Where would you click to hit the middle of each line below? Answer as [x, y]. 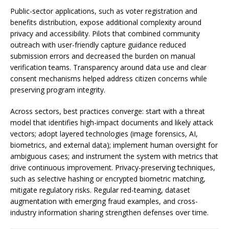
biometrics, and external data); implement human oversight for [114, 145]
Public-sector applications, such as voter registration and [104, 11]
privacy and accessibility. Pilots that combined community [105, 33]
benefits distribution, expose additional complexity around [106, 22]
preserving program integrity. [58, 90]
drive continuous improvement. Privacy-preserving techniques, [113, 167]
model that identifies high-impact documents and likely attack [112, 122]
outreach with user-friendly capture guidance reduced [98, 45]
